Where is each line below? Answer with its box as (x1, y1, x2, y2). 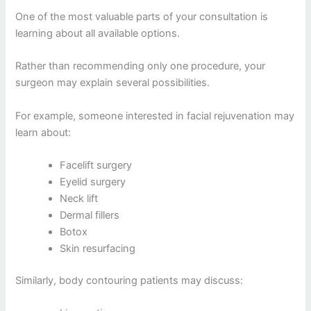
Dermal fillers (60, 208, 120, 221)
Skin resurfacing (60, 242, 136, 255)
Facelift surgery (60, 158, 133, 171)
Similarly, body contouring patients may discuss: (15, 274, 244, 287)
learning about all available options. (15, 26, 180, 40)
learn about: (15, 126, 72, 139)
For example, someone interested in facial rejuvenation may (15, 109, 295, 122)
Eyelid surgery (60, 175, 126, 188)
